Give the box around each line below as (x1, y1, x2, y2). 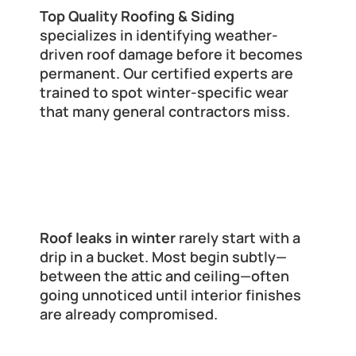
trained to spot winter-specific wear (40, 83, 288, 103)
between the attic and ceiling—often (40, 266, 289, 286)
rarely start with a (176, 228, 300, 248)
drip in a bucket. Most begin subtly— (40, 247, 287, 267)
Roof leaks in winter (40, 228, 176, 248)
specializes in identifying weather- (40, 25, 278, 45)
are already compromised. (40, 304, 218, 324)
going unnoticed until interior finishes (40, 285, 301, 305)
